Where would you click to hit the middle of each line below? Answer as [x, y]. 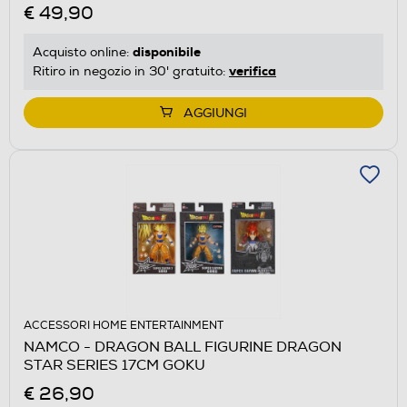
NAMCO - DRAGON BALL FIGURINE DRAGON [183, 347]
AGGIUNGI [215, 113]
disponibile [167, 51]
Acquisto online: [83, 52]
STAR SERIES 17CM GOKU [114, 365]
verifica [253, 70]
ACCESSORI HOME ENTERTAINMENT [124, 325]
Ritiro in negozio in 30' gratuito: [131, 71]
